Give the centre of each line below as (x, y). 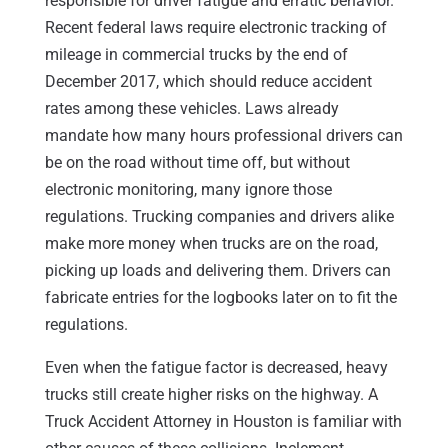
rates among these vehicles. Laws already (191, 108)
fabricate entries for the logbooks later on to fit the (220, 297)
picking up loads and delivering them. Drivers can (217, 270)
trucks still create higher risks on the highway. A (211, 394)
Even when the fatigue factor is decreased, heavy (216, 367)
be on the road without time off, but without (197, 162)
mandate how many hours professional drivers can (223, 135)
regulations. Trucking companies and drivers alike (219, 216)
